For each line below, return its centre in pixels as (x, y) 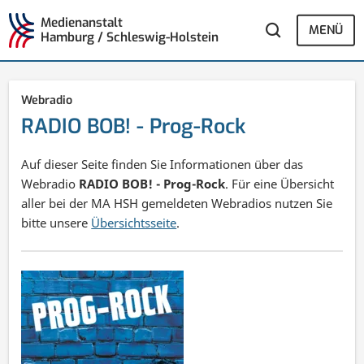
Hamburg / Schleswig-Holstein (129, 38)
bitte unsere (56, 222)
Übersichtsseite (134, 222)
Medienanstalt (81, 23)
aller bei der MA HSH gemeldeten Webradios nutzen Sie (177, 203)
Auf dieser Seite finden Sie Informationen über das (162, 164)
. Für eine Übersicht (280, 183)
